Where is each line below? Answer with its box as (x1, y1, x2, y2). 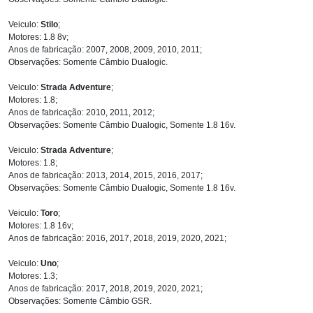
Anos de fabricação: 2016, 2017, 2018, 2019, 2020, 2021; (8, 233, 226, 243)
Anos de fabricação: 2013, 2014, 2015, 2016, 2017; (8, 170, 203, 180)
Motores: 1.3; (8, 270, 57, 281)
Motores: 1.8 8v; (8, 31, 68, 42)
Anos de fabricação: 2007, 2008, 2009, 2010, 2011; (8, 44, 202, 54)
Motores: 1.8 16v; (8, 220, 73, 231)
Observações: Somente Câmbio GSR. (8, 296, 152, 306)
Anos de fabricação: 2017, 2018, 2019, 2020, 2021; (8, 283, 203, 293)
